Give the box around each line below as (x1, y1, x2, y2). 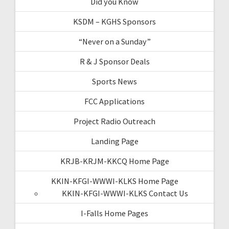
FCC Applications (84, 96, 145, 106)
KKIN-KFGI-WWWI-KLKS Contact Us (61, 188, 188, 198)
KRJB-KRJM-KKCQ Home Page (60, 155, 169, 166)
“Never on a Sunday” (78, 36, 151, 47)
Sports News (92, 76, 137, 86)
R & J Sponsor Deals (79, 56, 150, 66)
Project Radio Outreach (74, 116, 155, 126)
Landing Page (90, 135, 139, 146)
